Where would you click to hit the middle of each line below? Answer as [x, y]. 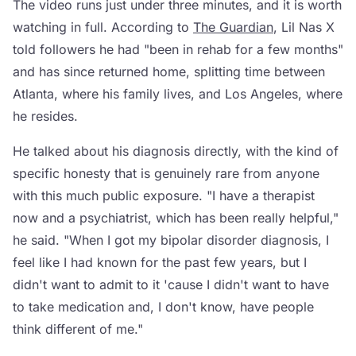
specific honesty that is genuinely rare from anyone [166, 173]
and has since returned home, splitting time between [169, 72]
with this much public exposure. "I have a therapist [164, 195]
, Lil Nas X [304, 27]
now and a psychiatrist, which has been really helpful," [176, 218]
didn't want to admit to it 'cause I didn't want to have [171, 284]
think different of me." [78, 329]
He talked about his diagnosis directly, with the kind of [176, 151]
